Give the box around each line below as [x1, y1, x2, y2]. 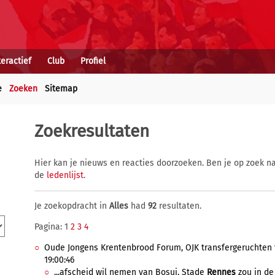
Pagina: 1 [34, 222, 71, 232]
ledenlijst [47, 170, 83, 180]
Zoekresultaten [34, 121, 149, 141]
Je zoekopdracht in [34, 201, 109, 211]
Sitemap [45, 83, 77, 94]
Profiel [80, 56, 106, 66]
